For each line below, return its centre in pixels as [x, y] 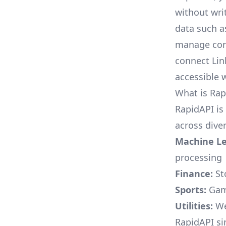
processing [199, 157]
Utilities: [194, 206]
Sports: [191, 190]
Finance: [194, 174]
